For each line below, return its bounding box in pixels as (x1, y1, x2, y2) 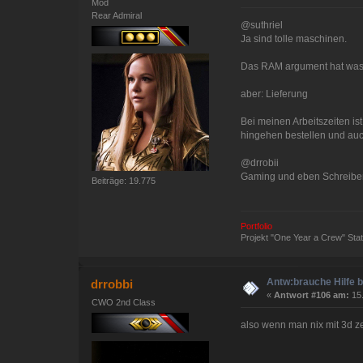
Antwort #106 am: (274, 289, 350, 300)
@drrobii (241, 156, 280, 169)
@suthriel (241, 19, 284, 31)
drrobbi (91, 276, 134, 291)
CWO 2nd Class (92, 297, 156, 307)
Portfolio (241, 220, 273, 231)
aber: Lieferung (241, 88, 309, 100)
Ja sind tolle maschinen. (241, 32, 348, 45)
